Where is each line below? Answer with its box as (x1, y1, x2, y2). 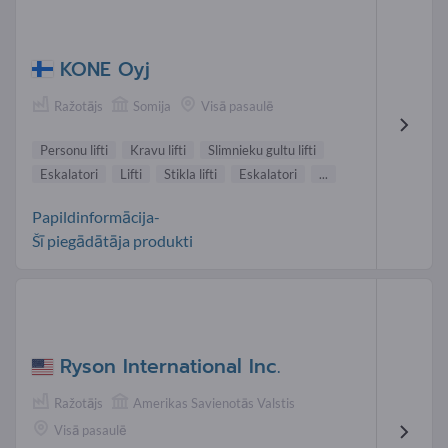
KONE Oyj (60, 54, 150, 84)
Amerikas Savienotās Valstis (133, 395, 295, 412)
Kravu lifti (130, 142, 186, 159)
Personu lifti (40, 142, 108, 159)
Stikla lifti (164, 166, 217, 183)
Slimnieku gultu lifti (208, 142, 316, 159)
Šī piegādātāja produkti (32, 231, 193, 251)
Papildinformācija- (32, 207, 160, 227)
